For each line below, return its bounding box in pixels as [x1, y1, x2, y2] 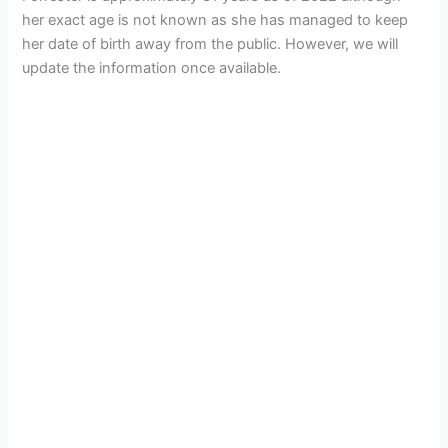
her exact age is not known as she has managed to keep [22, 11, 409, 30]
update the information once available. [22, 59, 282, 78]
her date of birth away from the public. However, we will [22, 35, 399, 54]
